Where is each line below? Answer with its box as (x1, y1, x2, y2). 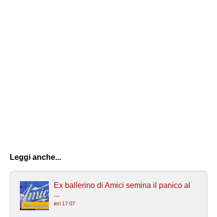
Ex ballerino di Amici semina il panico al (54, 181, 190, 189)
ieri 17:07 (54, 200, 75, 206)
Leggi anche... (10, 153, 61, 161)
